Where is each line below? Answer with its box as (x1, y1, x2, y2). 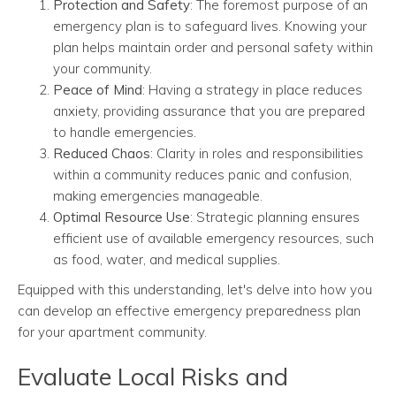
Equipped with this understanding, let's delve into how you (18, 281, 372, 299)
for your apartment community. (18, 324, 207, 341)
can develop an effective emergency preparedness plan (18, 302, 361, 320)
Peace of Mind (53, 81, 142, 99)
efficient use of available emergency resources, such (53, 230, 374, 247)
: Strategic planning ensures (190, 209, 360, 226)
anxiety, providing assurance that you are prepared (53, 103, 365, 120)
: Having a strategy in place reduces (142, 81, 362, 99)
